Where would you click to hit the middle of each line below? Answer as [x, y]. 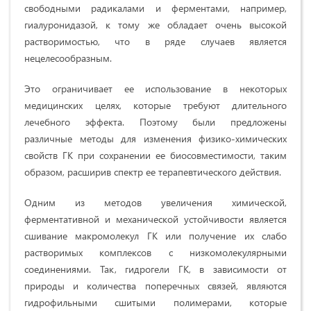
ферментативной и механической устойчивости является [155, 219]
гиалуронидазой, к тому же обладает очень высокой [155, 24]
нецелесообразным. [68, 58]
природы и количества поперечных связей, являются [155, 285]
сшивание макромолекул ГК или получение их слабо [155, 235]
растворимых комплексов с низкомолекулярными [155, 252]
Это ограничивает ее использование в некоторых [155, 88]
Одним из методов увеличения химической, [155, 202]
